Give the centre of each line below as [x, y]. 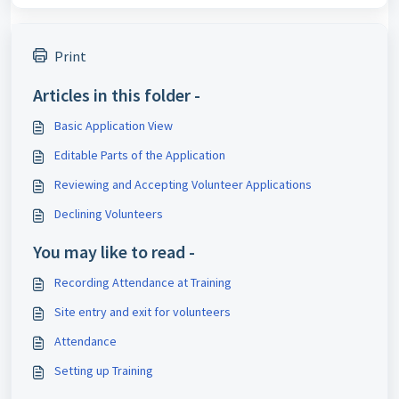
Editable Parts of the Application [140, 155]
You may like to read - [114, 252]
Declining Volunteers [109, 214]
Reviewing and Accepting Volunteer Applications [183, 185]
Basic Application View [114, 126]
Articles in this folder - [117, 95]
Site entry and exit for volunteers [142, 312]
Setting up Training [104, 371]
